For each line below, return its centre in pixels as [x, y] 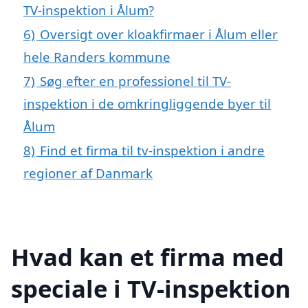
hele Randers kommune [97, 56]
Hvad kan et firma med [147, 256]
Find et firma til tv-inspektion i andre [152, 150]
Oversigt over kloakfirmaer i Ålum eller [159, 34]
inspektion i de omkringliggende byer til [147, 103]
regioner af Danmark [88, 173]
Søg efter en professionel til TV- [135, 80]
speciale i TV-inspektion [151, 288]
